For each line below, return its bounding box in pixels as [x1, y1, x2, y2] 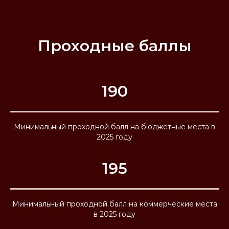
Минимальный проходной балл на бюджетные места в [14, 122, 215, 131]
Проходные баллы [37, 36, 192, 55]
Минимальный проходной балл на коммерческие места [12, 199, 217, 209]
